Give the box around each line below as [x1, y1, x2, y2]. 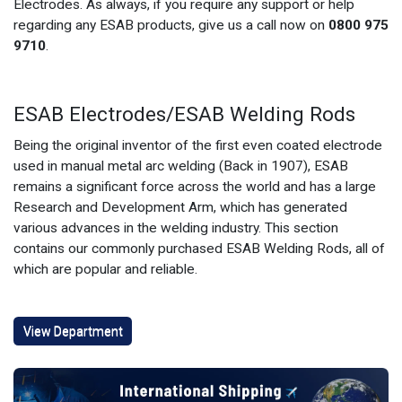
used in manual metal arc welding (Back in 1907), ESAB [13, 158, 348, 175]
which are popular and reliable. [13, 261, 197, 278]
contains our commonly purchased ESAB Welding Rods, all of [13, 240, 385, 258]
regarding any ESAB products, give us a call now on [13, 17, 328, 34]
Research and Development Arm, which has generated [13, 199, 347, 216]
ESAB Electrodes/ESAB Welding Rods [13, 102, 355, 127]
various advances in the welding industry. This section [13, 220, 338, 237]
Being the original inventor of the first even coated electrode [13, 137, 382, 154]
